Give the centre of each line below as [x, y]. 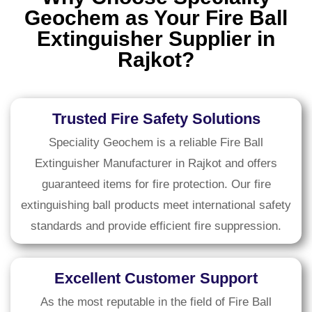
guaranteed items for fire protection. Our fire [156, 185]
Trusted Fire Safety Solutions [156, 119]
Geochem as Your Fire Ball [156, 18]
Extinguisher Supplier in [156, 39]
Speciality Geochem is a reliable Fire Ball [156, 143]
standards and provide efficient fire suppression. [156, 226]
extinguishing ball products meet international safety [156, 205]
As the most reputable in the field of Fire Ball [156, 302]
